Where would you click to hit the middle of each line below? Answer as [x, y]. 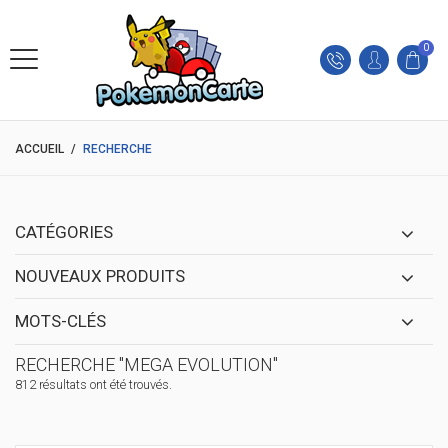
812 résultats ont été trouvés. [93, 384]
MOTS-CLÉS [60, 321]
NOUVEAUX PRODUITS [100, 276]
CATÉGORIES [64, 232]
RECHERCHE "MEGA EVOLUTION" [146, 364]
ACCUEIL [39, 149]
